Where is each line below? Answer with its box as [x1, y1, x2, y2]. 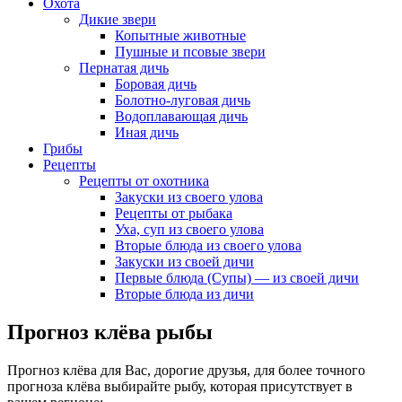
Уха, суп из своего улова [115, 222, 264, 237]
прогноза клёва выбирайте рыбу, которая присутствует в [7, 378, 353, 394]
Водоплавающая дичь [115, 109, 248, 124]
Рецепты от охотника [79, 173, 209, 188]
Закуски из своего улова [115, 189, 263, 205]
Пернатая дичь [79, 60, 169, 75]
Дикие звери [79, 12, 156, 27]
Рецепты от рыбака [115, 205, 232, 221]
